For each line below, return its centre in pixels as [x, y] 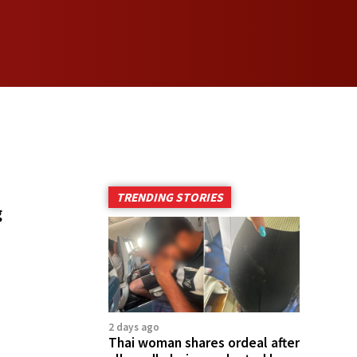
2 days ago [134, 327]
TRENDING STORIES [170, 197]
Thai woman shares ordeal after [204, 342]
